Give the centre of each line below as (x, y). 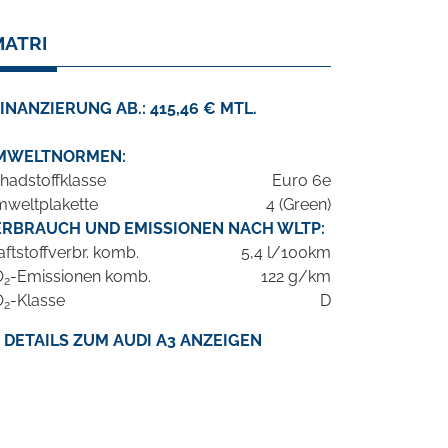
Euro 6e (301, 181)
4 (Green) (298, 205)
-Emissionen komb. (80, 277)
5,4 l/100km (286, 253)
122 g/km (296, 277)
